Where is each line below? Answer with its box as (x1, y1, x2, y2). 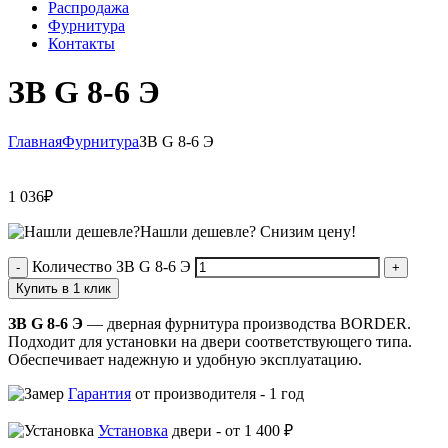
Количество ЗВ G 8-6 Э (32, 257, 191, 275)
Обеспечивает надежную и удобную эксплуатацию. (8, 350, 362, 368)
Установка (98, 421, 168, 439)
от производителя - (131, 384, 269, 402)
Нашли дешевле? (140, 222, 260, 240)
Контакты (48, 35, 115, 52)
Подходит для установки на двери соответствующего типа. (8, 332, 412, 350)
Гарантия (68, 384, 131, 402)
